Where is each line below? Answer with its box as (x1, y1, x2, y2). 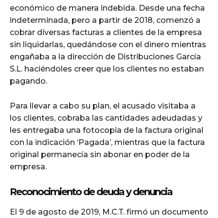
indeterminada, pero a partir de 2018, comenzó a (10, 15, 200, 25)
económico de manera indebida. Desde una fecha (10, 3, 205, 13)
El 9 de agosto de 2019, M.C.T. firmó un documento (10, 207, 208, 217)
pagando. (10, 76, 47, 86)
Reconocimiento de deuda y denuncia (10, 185, 172, 198)
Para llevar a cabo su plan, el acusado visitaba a (10, 101, 196, 110)
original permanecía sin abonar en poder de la (10, 149, 190, 159)
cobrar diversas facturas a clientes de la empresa (10, 27, 202, 37)
